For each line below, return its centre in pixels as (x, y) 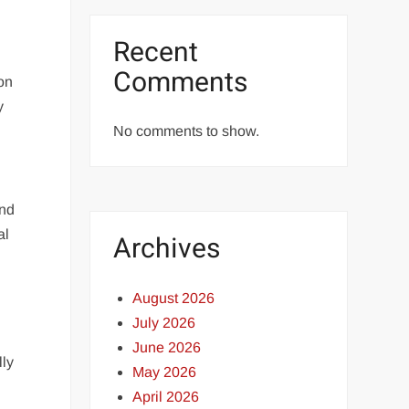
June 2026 (167, 347)
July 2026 (164, 322)
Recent (156, 52)
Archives (167, 249)
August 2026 (174, 298)
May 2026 (165, 372)
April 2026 (166, 396)
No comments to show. (187, 131)
